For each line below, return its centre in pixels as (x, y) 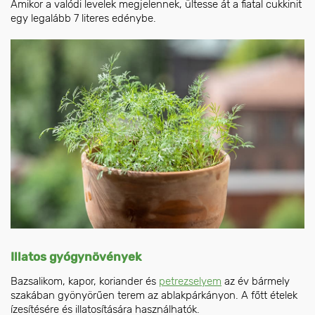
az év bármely (256, 281)
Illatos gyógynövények (76, 256)
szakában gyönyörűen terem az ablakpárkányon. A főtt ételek (154, 295)
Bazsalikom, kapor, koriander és (85, 281)
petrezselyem (190, 281)
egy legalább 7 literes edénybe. (83, 18)
